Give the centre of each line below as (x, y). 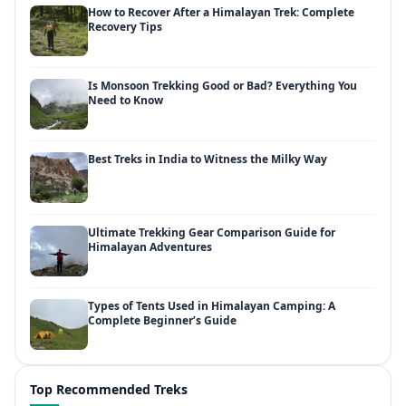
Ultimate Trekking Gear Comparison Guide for (212, 233)
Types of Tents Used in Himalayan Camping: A (212, 306)
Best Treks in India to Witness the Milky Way (208, 159)
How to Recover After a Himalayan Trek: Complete (221, 13)
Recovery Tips (125, 27)
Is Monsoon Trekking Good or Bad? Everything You (222, 86)
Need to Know (126, 101)
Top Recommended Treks (109, 390)
